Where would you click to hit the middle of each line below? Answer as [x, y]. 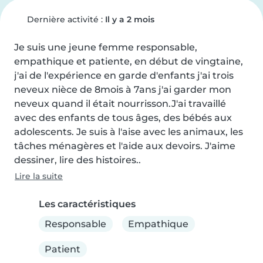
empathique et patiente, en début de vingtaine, [129, 61]
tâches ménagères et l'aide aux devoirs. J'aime [125, 146]
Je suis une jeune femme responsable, [106, 47]
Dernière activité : [65, 19]
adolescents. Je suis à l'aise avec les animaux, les [129, 132]
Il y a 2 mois [129, 19]
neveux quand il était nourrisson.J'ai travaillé [120, 104]
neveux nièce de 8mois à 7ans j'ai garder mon [123, 90]
